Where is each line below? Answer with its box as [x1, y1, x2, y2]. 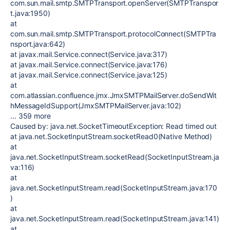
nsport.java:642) [10, 40, 65, 48]
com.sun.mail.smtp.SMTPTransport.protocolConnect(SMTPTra [10, 29, 217, 38]
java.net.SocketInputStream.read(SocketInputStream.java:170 [10, 183, 218, 192]
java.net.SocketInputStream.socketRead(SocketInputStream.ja [10, 152, 220, 161]
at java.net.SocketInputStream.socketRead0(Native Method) [10, 132, 213, 141]
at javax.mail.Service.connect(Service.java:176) [10, 60, 168, 69]
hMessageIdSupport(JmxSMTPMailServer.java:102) [10, 101, 182, 110]
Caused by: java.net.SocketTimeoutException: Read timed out [10, 122, 217, 130]
